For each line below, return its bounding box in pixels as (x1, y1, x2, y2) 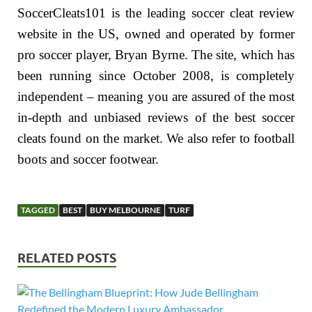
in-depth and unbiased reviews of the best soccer (17, 109, 295, 125)
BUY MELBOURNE (90, 205, 161, 216)
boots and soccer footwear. (17, 151, 159, 166)
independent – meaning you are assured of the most (17, 88, 295, 104)
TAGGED (21, 205, 55, 216)
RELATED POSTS (17, 251, 116, 266)
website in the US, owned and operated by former (17, 26, 295, 41)
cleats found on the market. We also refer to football (17, 130, 295, 146)
